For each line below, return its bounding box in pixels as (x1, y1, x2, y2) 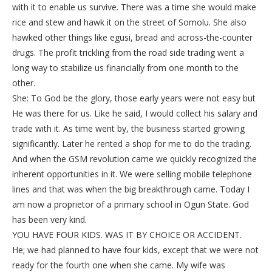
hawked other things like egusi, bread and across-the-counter (12, 32, 253, 44)
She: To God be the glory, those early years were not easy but (12, 92, 256, 104)
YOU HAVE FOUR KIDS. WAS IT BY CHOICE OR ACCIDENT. (12, 229, 242, 241)
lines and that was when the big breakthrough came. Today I (12, 183, 250, 195)
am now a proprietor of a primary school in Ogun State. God (12, 199, 249, 211)
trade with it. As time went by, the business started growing (12, 123, 245, 135)
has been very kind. (12, 214, 87, 226)
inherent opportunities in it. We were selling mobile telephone (12, 168, 252, 180)
